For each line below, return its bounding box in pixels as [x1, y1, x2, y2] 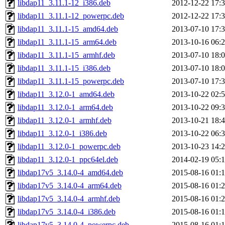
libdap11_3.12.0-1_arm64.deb [18, 103, 113, 112]
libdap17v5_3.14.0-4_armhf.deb [18, 194, 120, 203]
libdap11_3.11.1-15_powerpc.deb [18, 77, 124, 86]
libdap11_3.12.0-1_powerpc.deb [18, 142, 121, 151]
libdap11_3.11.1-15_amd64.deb [18, 25, 118, 34]
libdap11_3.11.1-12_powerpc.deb [18, 12, 124, 21]
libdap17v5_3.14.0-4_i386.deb [18, 207, 116, 216]
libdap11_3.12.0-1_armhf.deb [18, 116, 111, 125]
